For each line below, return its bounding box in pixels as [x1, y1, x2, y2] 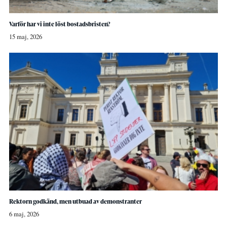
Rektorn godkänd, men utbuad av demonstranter [9, 197, 142, 206]
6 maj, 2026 [9, 210, 39, 219]
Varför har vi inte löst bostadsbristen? [9, 19, 110, 28]
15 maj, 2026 [9, 32, 42, 41]
